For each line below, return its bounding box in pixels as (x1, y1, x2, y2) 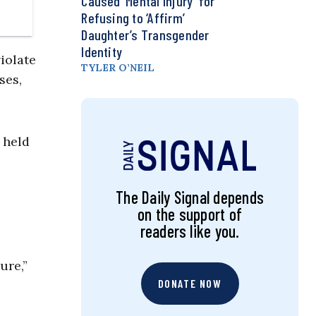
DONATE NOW (157, 276, 222, 291)
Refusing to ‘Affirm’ (81, 9, 186, 27)
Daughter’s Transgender (81, 26, 209, 44)
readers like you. (140, 221, 240, 242)
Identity (81, 43, 123, 61)
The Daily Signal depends (116, 187, 264, 208)
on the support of (138, 204, 243, 225)
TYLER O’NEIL (81, 61, 155, 75)
